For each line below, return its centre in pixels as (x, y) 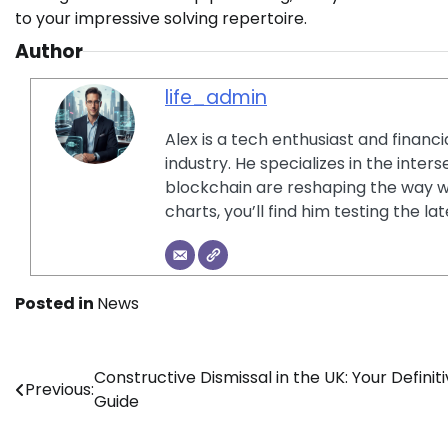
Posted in (56, 303)
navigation (83, 418)
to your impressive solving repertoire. (161, 18)
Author (49, 51)
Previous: (59, 389)
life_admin (216, 97)
